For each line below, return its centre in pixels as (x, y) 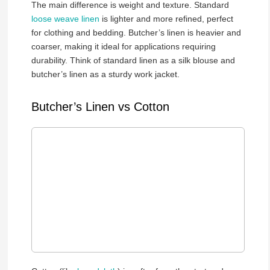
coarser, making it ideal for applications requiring (123, 46)
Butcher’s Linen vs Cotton (100, 107)
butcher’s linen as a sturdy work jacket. (105, 74)
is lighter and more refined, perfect (166, 18)
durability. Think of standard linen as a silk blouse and (133, 60)
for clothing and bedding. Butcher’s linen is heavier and (136, 32)
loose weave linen (65, 18)
